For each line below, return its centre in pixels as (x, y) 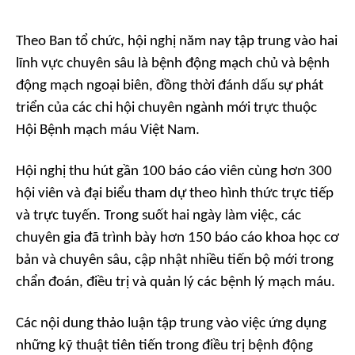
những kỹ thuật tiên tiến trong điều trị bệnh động (164, 345)
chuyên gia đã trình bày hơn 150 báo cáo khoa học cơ (177, 238)
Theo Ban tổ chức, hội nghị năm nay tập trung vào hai (177, 41)
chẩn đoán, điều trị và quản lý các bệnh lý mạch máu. (176, 282)
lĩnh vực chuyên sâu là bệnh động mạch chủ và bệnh (173, 63)
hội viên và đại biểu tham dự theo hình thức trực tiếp (175, 193)
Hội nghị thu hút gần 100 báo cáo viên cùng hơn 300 (174, 171)
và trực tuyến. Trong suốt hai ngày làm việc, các (158, 216)
